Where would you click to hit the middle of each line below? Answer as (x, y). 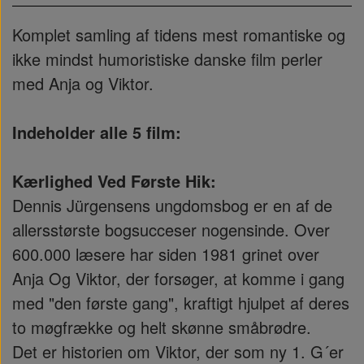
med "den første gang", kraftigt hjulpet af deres (181, 303)
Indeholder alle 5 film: (97, 132)
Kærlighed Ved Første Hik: (114, 181)
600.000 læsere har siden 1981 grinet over (166, 254)
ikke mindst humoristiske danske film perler (167, 59)
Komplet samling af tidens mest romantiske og (179, 35)
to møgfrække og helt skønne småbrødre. (162, 327)
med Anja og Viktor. (83, 83)
